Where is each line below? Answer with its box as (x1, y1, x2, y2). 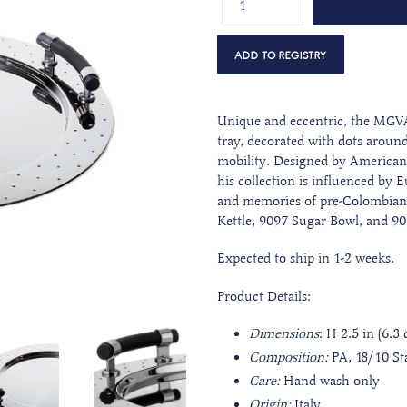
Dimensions (249, 325, 319, 342)
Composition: (249, 349, 328, 366)
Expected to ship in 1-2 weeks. (217, 250, 394, 267)
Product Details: (217, 287, 311, 304)
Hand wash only (280, 372, 380, 390)
